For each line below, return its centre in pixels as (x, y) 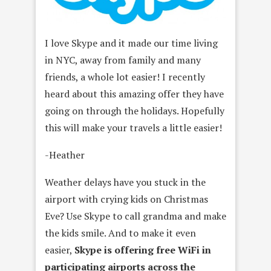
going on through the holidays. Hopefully (135, 111)
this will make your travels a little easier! (133, 128)
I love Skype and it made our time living (131, 43)
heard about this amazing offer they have (134, 94)
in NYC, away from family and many (123, 60)
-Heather (65, 155)
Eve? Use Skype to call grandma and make (135, 216)
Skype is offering (114, 250)
